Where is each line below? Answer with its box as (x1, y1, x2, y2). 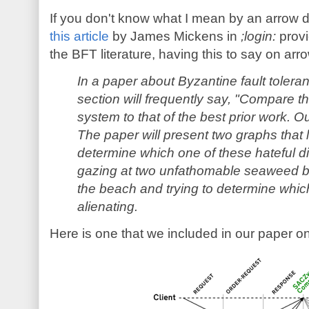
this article (50, 29, 109, 44)
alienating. (77, 199, 138, 215)
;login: (241, 29, 276, 44)
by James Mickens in (109, 29, 241, 44)
